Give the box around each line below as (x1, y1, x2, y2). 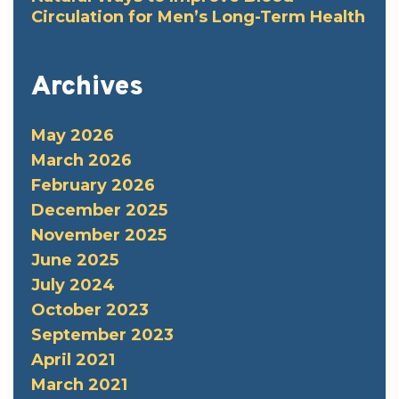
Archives (31, 70, 143, 104)
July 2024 (31, 274, 115, 295)
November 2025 (31, 224, 167, 245)
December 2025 (31, 199, 167, 220)
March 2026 (31, 150, 132, 170)
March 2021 (31, 374, 127, 395)
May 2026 (31, 125, 114, 145)
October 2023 (31, 299, 149, 320)
